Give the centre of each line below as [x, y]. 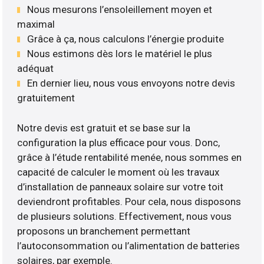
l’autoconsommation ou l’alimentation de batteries [129, 245]
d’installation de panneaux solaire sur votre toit [121, 187]
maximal [36, 24]
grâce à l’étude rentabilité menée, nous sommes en [130, 157]
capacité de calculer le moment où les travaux [118, 172]
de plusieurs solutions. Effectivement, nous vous [125, 216]
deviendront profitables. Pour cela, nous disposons [129, 201]
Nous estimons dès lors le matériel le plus [120, 54]
